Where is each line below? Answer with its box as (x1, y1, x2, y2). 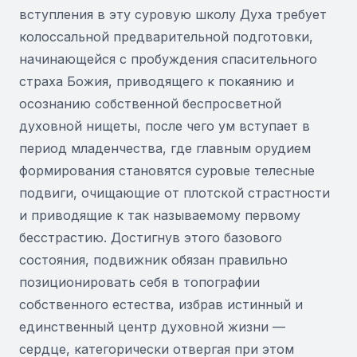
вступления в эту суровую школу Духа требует (19, 6, 327, 22)
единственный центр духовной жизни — (19, 319, 285, 335)
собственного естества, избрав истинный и (19, 296, 303, 312)
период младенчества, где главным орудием (19, 140, 311, 156)
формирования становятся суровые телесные (19, 163, 315, 178)
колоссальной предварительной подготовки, (19, 29, 313, 45)
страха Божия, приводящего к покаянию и (19, 73, 294, 89)
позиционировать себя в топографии (19, 274, 260, 290)
